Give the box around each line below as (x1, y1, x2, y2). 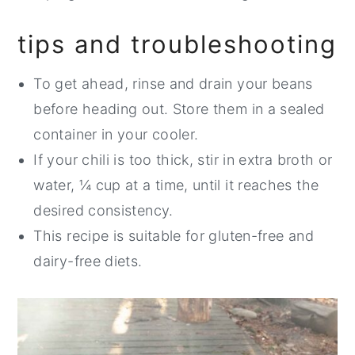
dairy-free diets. (33, 253, 143, 270)
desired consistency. (33, 202, 174, 219)
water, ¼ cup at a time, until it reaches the (33, 177, 319, 194)
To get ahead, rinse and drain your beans (33, 75, 313, 93)
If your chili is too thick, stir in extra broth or (33, 151, 333, 169)
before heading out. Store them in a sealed (33, 101, 325, 118)
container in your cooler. (33, 126, 199, 143)
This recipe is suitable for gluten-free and (33, 227, 314, 245)
